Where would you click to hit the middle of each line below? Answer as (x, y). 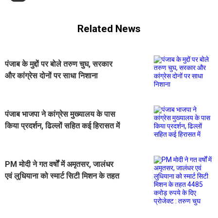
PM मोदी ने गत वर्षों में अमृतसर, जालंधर (59, 164)
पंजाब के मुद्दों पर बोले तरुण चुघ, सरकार (59, 64)
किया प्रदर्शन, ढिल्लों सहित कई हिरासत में (62, 126)
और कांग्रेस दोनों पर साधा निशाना (51, 75)
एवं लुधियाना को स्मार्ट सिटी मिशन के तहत (62, 176)
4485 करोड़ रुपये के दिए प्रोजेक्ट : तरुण (62, 187)
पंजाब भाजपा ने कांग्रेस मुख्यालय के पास (60, 114)
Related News (109, 29)
